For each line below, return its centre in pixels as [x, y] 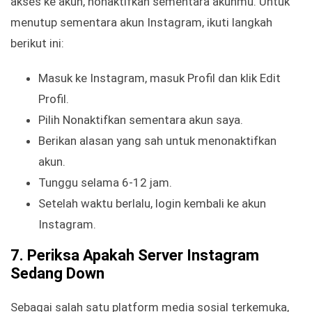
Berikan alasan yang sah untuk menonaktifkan [157, 141]
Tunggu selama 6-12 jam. [105, 183]
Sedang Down [57, 274]
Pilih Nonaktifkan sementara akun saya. [141, 120]
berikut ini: [37, 44]
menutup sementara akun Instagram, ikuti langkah [141, 23]
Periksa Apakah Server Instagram [143, 256]
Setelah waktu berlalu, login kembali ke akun [152, 204]
